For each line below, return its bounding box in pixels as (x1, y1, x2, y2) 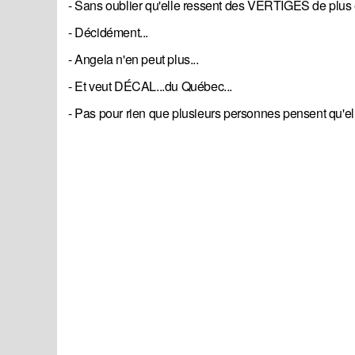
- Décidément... (68, 23, 148, 42)
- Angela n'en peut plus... (68, 50, 199, 69)
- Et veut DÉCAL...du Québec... (68, 77, 232, 96)
